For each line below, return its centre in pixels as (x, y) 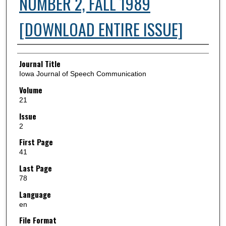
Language (35, 194)
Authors (28, 52)
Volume (31, 90)
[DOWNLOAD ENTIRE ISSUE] (101, 29)
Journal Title (40, 64)
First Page (36, 142)
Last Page (35, 168)
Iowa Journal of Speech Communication (82, 74)
